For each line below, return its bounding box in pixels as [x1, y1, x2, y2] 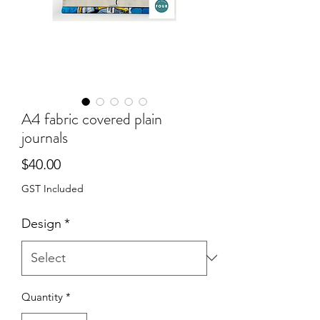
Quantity [21, 289, 63, 304]
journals [21, 126, 68, 149]
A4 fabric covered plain [21, 107, 162, 130]
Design [21, 215, 61, 231]
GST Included [21, 181, 84, 195]
